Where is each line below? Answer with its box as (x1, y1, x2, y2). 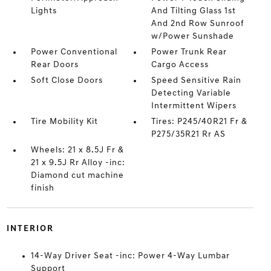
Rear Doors (30, 60, 79, 70)
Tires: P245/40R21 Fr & (151, 117, 248, 126)
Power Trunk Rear (151, 48, 227, 57)
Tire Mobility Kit (30, 117, 98, 126)
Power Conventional (30, 48, 117, 57)
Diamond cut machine (30, 171, 124, 180)
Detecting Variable (151, 89, 232, 98)
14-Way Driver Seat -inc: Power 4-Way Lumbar (30, 252, 230, 261)
